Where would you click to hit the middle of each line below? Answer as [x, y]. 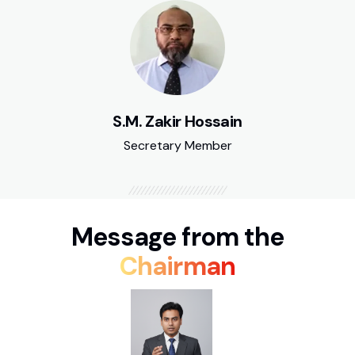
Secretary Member [177, 145]
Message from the [177, 237]
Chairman [177, 266]
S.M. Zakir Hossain [177, 121]
